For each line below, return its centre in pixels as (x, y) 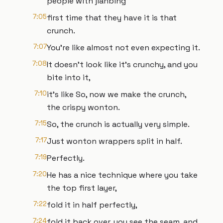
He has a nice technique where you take (122, 175)
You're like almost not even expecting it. (123, 48)
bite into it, (69, 77)
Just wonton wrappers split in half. (114, 141)
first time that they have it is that (112, 18)
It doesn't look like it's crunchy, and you (122, 64)
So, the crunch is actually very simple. (118, 124)
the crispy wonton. (83, 107)
